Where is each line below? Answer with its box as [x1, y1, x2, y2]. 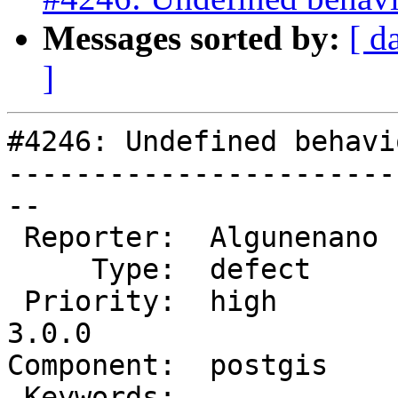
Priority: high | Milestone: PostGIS [7, 285, 24, 318]
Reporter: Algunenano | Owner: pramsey [7, 221, 24, 254]
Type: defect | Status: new [7, 253, 92, 286]
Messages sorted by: [43, 19, 340, 58]
